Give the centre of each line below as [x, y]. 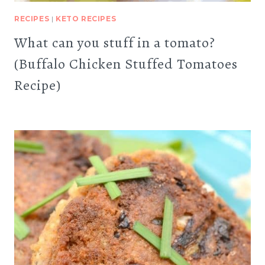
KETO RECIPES [86, 19]
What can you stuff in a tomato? [115, 43]
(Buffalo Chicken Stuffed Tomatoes [126, 64]
